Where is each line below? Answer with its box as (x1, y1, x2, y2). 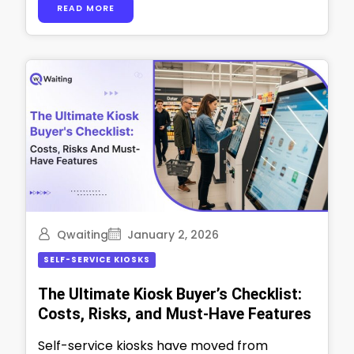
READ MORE (57, 2, 115, 14)
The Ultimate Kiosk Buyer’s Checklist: (38, 284, 302, 303)
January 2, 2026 (127, 226, 219, 243)
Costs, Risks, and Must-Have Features (38, 304, 311, 323)
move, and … (38, 7, 113, 26)
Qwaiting (57, 226, 108, 243)
